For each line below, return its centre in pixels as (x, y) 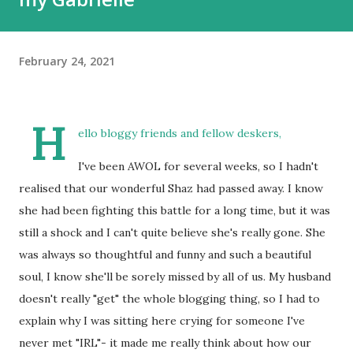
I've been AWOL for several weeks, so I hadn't (198, 166)
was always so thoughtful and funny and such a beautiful (165, 255)
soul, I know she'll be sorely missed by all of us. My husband (175, 277)
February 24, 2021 (67, 61)
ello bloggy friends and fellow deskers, (181, 133)
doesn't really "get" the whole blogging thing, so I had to (169, 299)
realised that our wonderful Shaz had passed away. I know (171, 188)
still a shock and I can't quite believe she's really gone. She (172, 232)
